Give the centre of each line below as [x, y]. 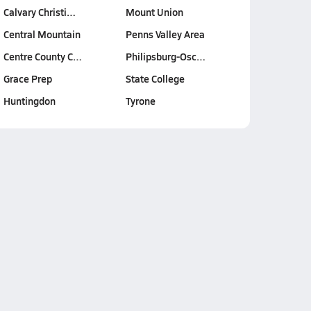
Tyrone [141, 101]
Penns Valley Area [165, 34]
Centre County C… [42, 56]
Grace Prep [27, 78]
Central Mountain [42, 34]
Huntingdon [29, 101]
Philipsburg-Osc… [166, 56]
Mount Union [154, 12]
